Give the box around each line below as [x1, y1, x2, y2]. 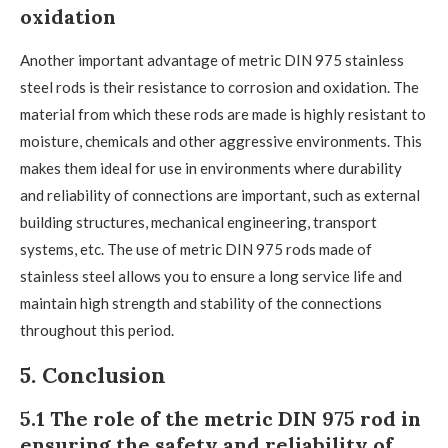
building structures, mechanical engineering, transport [20, 213, 377, 232]
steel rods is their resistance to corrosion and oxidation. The [20, 78, 419, 97]
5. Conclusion [20, 361, 166, 390]
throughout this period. [20, 321, 174, 340]
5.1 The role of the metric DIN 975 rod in [20, 406, 421, 432]
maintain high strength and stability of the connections [20, 294, 382, 313]
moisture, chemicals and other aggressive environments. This [20, 132, 422, 151]
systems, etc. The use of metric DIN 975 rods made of [20, 240, 372, 259]
